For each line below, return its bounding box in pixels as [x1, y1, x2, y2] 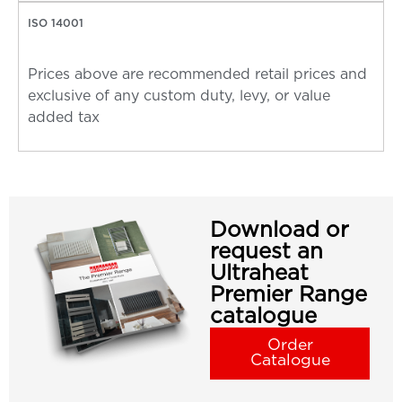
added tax [28, 110, 100, 126]
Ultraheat [210, 262, 309, 284]
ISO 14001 [28, 18, 83, 30]
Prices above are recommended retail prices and [28, 67, 367, 83]
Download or [210, 219, 349, 241]
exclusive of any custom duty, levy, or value [28, 89, 330, 104]
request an [210, 240, 323, 263]
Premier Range [210, 284, 367, 306]
